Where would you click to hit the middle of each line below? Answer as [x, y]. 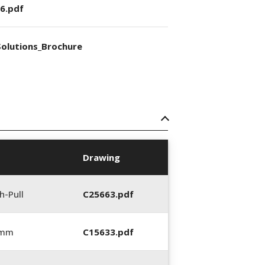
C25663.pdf [108, 194]
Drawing [101, 157]
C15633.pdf [108, 232]
